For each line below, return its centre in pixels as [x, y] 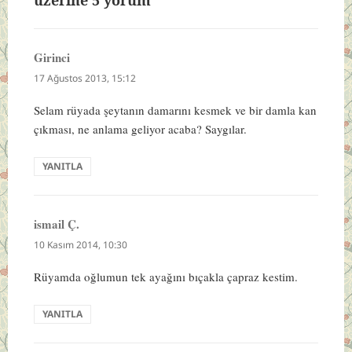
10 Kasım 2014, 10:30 [80, 244]
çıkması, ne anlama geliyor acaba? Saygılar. [140, 128]
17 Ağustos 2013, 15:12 [84, 78]
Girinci [51, 57]
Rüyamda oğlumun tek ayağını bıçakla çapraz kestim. [165, 276]
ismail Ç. [56, 224]
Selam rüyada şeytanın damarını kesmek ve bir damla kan [175, 110]
